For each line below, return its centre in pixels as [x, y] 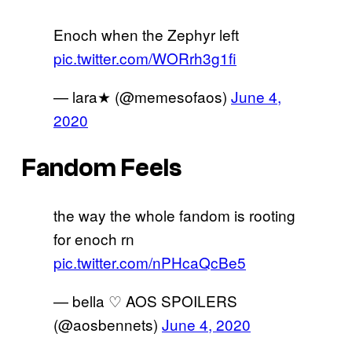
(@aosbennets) [108, 324]
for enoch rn [94, 239]
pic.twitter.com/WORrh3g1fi [145, 58]
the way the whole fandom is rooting [174, 215]
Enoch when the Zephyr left [146, 35]
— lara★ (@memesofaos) [142, 97]
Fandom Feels [102, 168]
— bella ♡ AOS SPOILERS [145, 301]
